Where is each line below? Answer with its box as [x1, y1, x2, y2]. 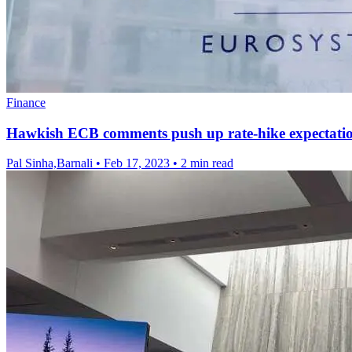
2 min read [181, 156, 233, 170]
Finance [6, 95, 46, 109]
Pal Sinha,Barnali [6, 156, 93, 170]
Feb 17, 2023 [104, 156, 170, 170]
